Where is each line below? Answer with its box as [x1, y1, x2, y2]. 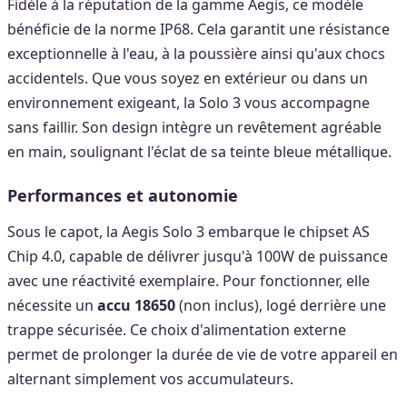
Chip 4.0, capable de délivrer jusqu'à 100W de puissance [7, 245, 388, 266]
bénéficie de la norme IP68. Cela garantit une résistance [7, 18, 390, 39]
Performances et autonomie [7, 184, 238, 206]
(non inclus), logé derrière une [175, 294, 386, 315]
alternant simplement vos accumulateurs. [7, 368, 293, 389]
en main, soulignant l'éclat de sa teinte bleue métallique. [7, 141, 392, 162]
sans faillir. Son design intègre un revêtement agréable [7, 116, 382, 137]
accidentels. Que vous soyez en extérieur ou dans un [7, 67, 368, 88]
